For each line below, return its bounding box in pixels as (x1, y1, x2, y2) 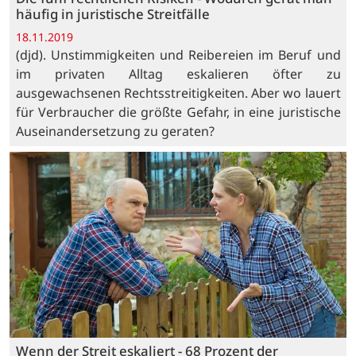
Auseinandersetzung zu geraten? (15, 122, 221, 140)
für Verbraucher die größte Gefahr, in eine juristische (15, 103, 341, 121)
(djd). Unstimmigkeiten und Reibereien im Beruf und (15, 45, 341, 64)
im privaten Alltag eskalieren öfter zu (15, 64, 341, 83)
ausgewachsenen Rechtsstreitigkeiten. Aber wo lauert (15, 83, 341, 102)
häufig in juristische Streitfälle (15, 4, 210, 23)
